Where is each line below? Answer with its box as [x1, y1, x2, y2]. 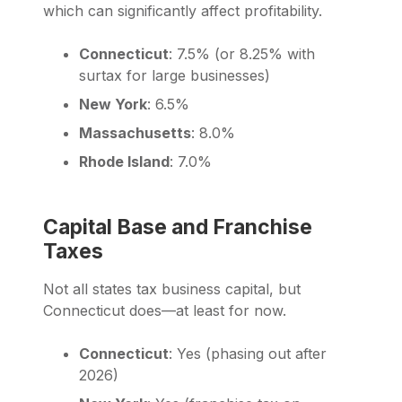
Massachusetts [79, 123, 191, 142]
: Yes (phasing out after [169, 344, 327, 363]
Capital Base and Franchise [43, 214, 312, 240]
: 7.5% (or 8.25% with [169, 44, 315, 63]
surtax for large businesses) [79, 66, 270, 84]
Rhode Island [79, 152, 170, 170]
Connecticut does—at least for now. [43, 301, 286, 319]
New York [79, 94, 147, 113]
